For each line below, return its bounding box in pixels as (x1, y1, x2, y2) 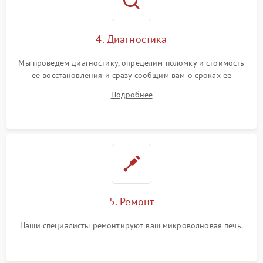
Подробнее (110, 89, 153, 100)
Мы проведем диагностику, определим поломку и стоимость (18, 58, 245, 69)
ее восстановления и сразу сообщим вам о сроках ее (31, 70, 232, 81)
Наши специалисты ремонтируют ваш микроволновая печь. (20, 220, 243, 231)
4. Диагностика (96, 32, 167, 46)
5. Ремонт (109, 195, 154, 209)
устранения (110, 82, 153, 93)
